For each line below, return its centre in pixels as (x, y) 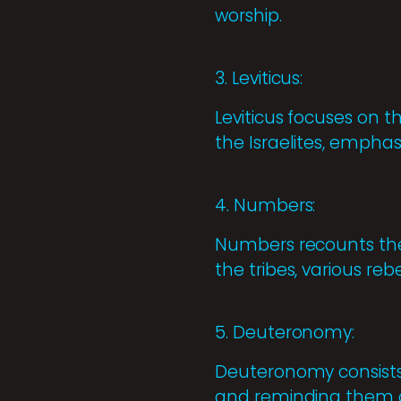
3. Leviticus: (259, 79)
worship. (248, 16)
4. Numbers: (265, 206)
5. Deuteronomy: (285, 333)
